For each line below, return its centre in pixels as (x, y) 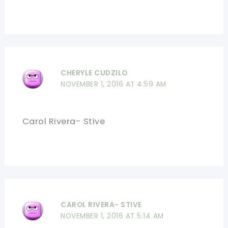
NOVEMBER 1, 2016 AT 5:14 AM (112, 216)
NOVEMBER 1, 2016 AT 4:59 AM (113, 84)
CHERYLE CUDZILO (94, 73)
